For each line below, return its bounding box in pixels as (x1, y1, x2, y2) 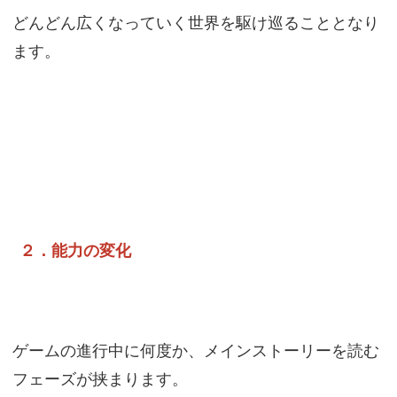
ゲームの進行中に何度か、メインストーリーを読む (12, 341, 379, 361)
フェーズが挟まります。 (12, 370, 188, 389)
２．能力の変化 (19, 241, 131, 261)
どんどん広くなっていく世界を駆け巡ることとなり (12, 13, 379, 33)
